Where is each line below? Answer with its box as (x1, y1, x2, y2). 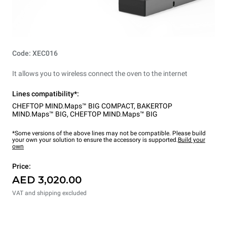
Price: (12, 162, 31, 171)
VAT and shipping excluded (12, 190, 87, 197)
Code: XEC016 (12, 49, 58, 58)
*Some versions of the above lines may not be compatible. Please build (12, 130, 206, 137)
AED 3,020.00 (12, 174, 82, 186)
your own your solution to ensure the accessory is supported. (12, 136, 178, 144)
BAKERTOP (137, 102, 172, 110)
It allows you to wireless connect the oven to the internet (12, 69, 187, 78)
